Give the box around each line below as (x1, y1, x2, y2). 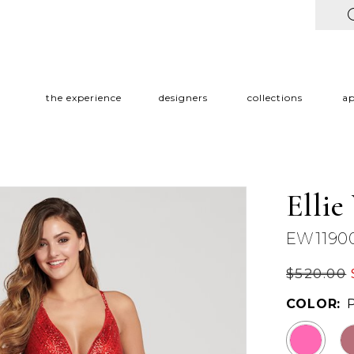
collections (247, 92, 303, 104)
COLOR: (285, 296, 341, 311)
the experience (45, 92, 122, 104)
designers (158, 92, 208, 104)
